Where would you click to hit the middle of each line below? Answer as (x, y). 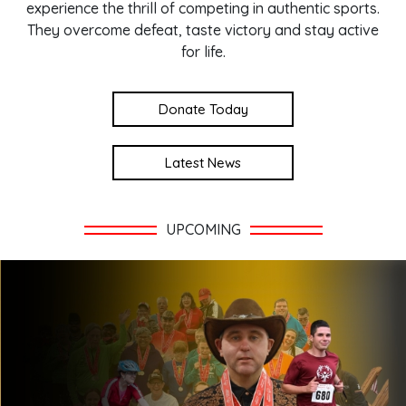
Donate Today (203, 109)
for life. (203, 52)
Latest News (203, 163)
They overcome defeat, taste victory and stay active (203, 30)
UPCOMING (203, 229)
